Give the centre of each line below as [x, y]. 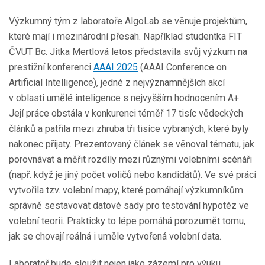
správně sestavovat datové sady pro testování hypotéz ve [129, 205]
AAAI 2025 [116, 67]
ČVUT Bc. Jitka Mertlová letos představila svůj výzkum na [128, 51]
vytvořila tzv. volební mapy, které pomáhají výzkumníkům [126, 190]
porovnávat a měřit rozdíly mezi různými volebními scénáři [130, 159]
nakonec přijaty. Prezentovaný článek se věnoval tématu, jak [132, 144]
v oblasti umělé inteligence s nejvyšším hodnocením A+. [125, 98]
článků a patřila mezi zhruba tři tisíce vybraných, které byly [129, 128]
